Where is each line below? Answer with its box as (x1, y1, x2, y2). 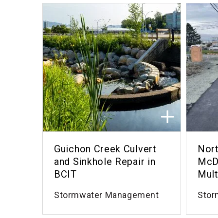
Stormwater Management (54, 190, 159, 200)
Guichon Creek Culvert (54, 143, 157, 155)
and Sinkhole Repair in (54, 156, 156, 167)
